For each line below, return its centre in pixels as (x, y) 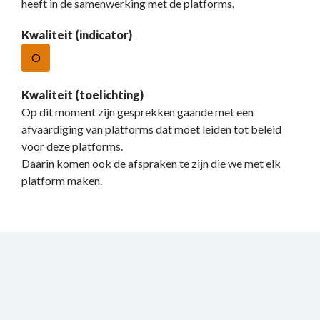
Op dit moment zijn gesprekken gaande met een (137, 112)
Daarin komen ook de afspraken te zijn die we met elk (151, 164)
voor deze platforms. (73, 146)
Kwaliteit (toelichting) (82, 95)
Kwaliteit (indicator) (77, 35)
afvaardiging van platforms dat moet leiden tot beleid (151, 129)
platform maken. (63, 181)
